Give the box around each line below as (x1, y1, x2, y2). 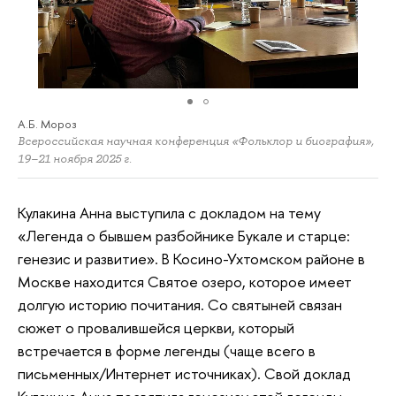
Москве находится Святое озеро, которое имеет (18, 271, 352, 293)
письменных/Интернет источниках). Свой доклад (18, 363, 351, 385)
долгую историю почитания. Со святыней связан (18, 294, 342, 316)
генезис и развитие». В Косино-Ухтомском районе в (18, 248, 365, 270)
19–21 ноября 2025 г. (18, 150, 132, 166)
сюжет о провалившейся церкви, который (18, 317, 294, 339)
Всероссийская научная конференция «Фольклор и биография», (18, 133, 374, 148)
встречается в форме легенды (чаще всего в (18, 340, 316, 362)
